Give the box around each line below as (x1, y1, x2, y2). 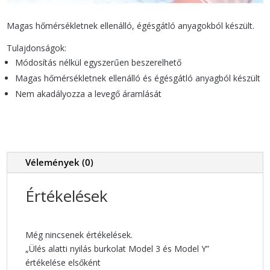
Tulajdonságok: (7, 42, 67, 54)
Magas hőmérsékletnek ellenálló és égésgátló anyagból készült (15, 72, 261, 84)
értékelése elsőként (25, 257, 101, 269)
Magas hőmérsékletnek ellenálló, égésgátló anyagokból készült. (7, 20, 255, 32)
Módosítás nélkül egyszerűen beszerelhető (15, 57, 182, 69)
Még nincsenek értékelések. (25, 229, 133, 241)
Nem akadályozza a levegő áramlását (15, 88, 162, 100)
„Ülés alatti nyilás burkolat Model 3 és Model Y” (25, 243, 210, 255)
